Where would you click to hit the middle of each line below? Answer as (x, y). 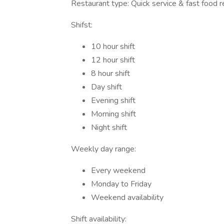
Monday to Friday (121, 184)
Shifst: (82, 25)
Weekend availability (127, 197)
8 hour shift (110, 73)
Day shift (106, 87)
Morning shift (113, 114)
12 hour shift (113, 60)
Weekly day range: (103, 149)
